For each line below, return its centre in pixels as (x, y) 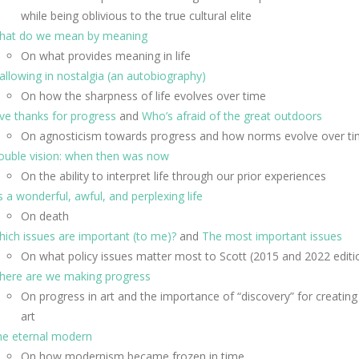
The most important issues (272, 236)
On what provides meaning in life (106, 56)
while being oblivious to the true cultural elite (136, 16)
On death (45, 216)
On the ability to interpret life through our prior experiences (173, 176)
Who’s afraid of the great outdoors (232, 116)
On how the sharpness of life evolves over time (143, 96)
